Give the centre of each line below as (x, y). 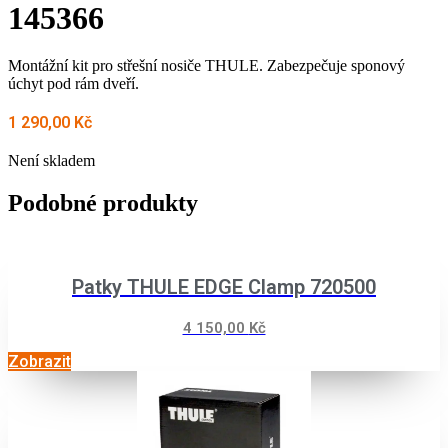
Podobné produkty (103, 202)
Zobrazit (39, 361)
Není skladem (51, 160)
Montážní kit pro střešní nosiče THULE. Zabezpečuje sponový (206, 65)
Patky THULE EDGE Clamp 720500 (224, 286)
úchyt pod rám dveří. (73, 83)
